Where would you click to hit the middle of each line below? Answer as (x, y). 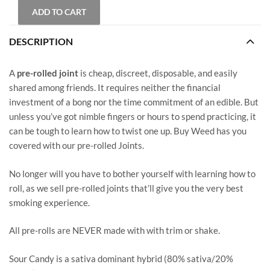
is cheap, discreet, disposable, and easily (158, 73)
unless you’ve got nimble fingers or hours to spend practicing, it (133, 117)
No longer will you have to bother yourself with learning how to (132, 173)
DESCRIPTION (41, 41)
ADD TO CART (59, 11)
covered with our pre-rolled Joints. (77, 146)
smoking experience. (49, 202)
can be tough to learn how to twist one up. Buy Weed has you (128, 131)
